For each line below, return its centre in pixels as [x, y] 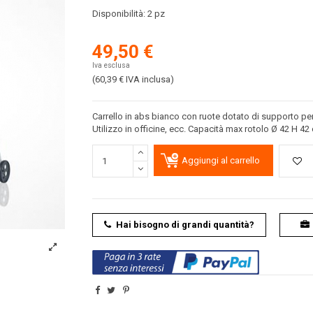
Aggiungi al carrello [220, 161]
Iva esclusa [111, 66]
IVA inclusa [148, 80]
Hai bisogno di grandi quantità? [185, 225]
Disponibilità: [119, 13]
